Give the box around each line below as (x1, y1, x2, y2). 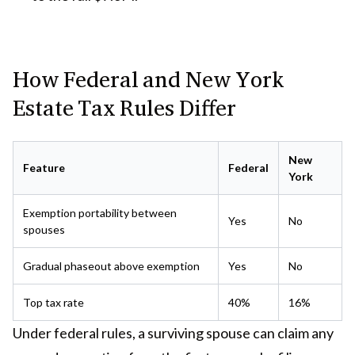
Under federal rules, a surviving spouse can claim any (13, 324, 334, 342)
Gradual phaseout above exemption (23, 259, 200, 273)
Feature (23, 161, 65, 175)
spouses (23, 223, 65, 237)
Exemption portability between (23, 206, 177, 220)
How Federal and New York (13, 61, 284, 97)
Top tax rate (23, 296, 84, 310)
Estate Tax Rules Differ (13, 90, 236, 126)
